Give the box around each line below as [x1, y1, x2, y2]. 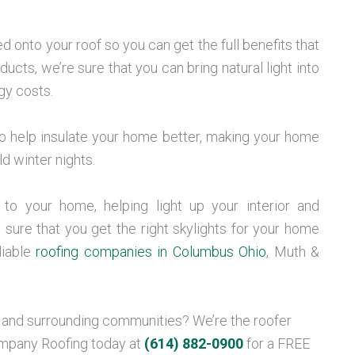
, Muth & [266, 243, 319, 261]
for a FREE [243, 334, 310, 352]
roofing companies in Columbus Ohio [36, 243, 266, 261]
